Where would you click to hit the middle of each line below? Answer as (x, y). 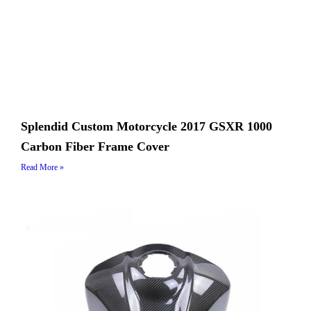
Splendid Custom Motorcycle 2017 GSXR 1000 (146, 126)
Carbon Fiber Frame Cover (95, 146)
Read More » (42, 167)
